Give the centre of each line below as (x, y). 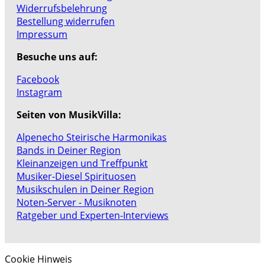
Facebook (38, 80)
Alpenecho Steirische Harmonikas (92, 138)
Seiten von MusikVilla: (69, 115)
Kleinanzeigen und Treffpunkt (82, 164)
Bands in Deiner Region (69, 151)
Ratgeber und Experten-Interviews (93, 216)
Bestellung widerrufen (66, 22)
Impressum (42, 35)
